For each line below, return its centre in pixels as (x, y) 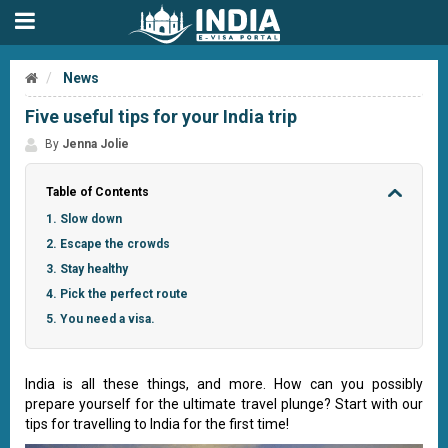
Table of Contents (97, 192)
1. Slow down (84, 219)
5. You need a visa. (100, 319)
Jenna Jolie (95, 144)
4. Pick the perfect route (117, 294)
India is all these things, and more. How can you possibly (224, 384)
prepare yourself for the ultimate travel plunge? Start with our (224, 404)
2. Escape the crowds (108, 244)
